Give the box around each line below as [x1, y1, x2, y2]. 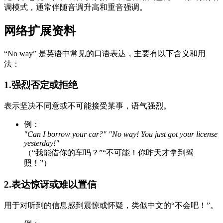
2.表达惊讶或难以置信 [4, 179, 97, 190]
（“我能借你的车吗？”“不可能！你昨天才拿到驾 [24, 148, 194, 157]
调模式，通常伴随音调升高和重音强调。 [4, 2, 147, 11]
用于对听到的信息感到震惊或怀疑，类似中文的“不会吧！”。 [4, 201, 218, 210]
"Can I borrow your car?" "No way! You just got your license [24, 130, 218, 139]
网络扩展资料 [4, 24, 76, 37]
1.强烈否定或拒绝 [4, 80, 78, 91]
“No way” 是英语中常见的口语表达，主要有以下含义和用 [4, 49, 206, 58]
